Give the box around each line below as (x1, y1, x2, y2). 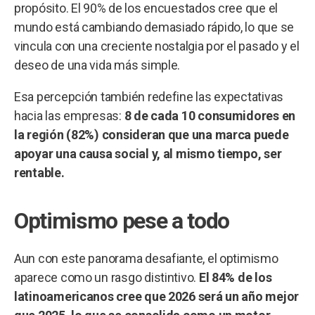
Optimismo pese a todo (14, 207, 230, 234)
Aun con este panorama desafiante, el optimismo (14, 250, 278, 266)
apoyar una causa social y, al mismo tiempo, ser (14, 146, 282, 161)
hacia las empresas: (14, 108, 122, 123)
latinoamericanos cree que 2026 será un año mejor (14, 288, 300, 304)
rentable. (14, 165, 65, 180)
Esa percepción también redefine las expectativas (14, 89, 284, 104)
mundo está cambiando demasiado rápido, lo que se (14, 19, 295, 34)
